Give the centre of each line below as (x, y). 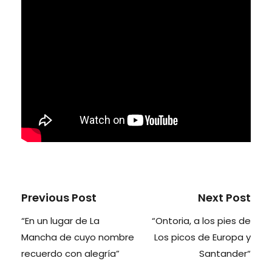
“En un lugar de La (60, 220)
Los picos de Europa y (202, 237)
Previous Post (59, 197)
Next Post (224, 197)
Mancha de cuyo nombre (78, 237)
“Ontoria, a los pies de (201, 220)
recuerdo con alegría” (70, 253)
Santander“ (225, 253)
